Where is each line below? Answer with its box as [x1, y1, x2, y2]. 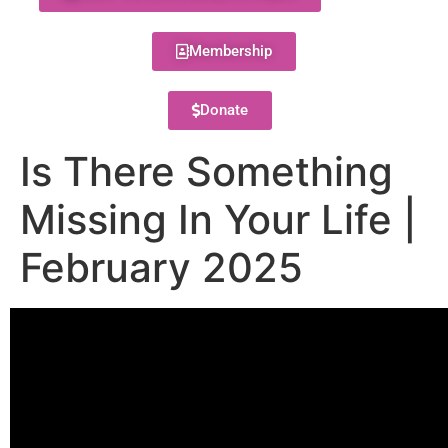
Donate [199, 101, 248, 119]
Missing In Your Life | [20, 195, 417, 244]
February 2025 [20, 243, 303, 292]
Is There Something [20, 147, 393, 196]
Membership [189, 42, 272, 60]
